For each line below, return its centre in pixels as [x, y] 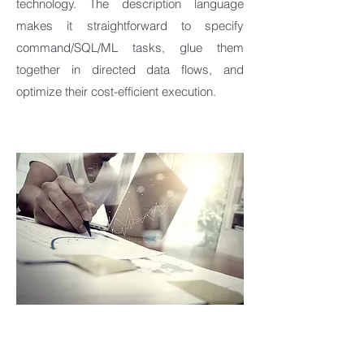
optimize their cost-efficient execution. [116, 91]
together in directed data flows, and [130, 69]
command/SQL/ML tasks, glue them [130, 48]
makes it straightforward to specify [130, 26]
